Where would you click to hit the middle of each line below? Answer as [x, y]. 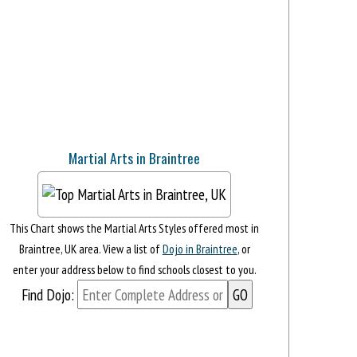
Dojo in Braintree [200, 249]
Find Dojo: [47, 295]
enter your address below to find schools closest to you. [134, 270]
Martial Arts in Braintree [135, 158]
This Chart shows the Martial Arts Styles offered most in [135, 228]
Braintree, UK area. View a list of [90, 249]
